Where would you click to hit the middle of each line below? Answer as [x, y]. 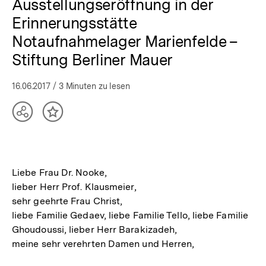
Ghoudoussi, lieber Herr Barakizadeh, [95, 229]
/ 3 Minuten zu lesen [90, 86]
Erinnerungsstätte [74, 23]
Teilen [37, 117]
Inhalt [67, 117]
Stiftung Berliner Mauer [93, 60]
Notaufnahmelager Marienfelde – [125, 41]
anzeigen [45, 141]
